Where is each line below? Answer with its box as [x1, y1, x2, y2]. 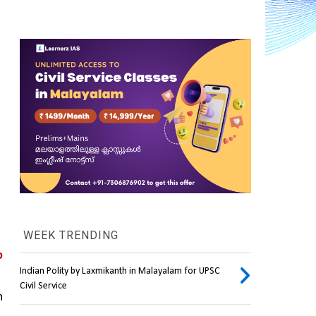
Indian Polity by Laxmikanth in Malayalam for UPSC [19, 266, 220, 277]
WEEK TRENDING [19, 229, 119, 243]
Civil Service [19, 281, 67, 292]
